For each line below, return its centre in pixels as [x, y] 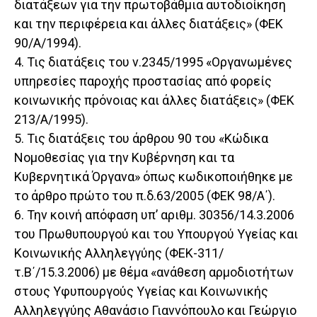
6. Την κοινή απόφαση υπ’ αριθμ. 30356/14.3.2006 [154, 215]
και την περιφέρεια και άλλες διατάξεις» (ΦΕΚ [149, 24]
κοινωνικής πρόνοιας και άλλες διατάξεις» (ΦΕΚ [154, 100]
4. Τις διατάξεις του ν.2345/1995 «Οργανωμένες [153, 62]
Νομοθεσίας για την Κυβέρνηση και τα [124, 158]
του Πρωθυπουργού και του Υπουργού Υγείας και [156, 234]
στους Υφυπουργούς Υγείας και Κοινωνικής [141, 292]
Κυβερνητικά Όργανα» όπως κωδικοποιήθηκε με [154, 177]
